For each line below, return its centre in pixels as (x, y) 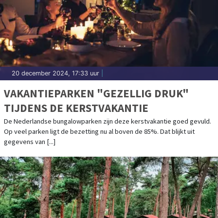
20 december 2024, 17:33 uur (55, 73)
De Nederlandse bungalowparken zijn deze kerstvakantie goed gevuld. (108, 121)
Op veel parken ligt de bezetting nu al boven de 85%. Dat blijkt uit (99, 132)
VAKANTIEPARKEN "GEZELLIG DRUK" (96, 93)
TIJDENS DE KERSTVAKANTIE (76, 108)
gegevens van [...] (30, 142)
